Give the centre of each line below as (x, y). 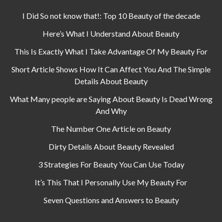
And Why (111, 111)
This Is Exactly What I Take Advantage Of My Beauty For (111, 51)
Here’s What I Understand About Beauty (111, 33)
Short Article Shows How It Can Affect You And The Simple (111, 69)
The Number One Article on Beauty (111, 129)
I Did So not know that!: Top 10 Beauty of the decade (111, 16)
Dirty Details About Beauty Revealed (111, 146)
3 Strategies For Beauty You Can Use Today (111, 164)
